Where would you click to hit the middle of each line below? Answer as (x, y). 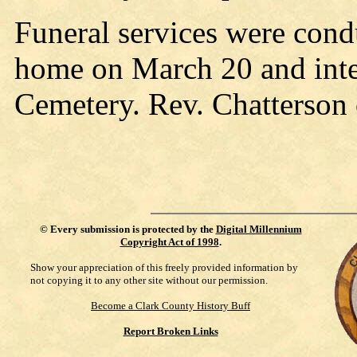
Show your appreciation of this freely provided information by (164, 267)
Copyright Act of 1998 (169, 242)
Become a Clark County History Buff (171, 306)
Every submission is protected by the (133, 229)
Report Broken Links (171, 331)
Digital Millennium (259, 229)
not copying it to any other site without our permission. (149, 280)
